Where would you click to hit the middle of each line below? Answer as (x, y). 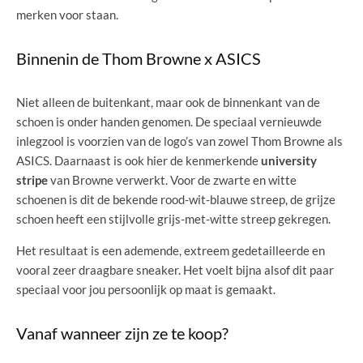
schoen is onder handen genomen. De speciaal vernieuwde (169, 121)
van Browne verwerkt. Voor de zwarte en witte (172, 179)
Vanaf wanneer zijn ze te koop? (122, 333)
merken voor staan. (67, 14)
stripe (32, 179)
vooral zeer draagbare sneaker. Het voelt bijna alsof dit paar (175, 269)
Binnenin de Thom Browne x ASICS (139, 58)
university (289, 160)
